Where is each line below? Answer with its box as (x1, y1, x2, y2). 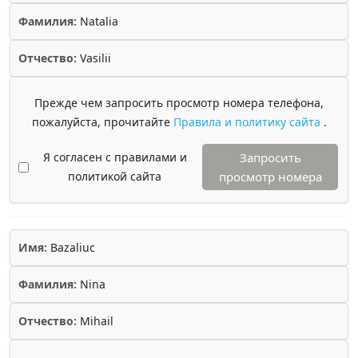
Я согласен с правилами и (42, 149, 187, 165)
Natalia (77, 14, 118, 29)
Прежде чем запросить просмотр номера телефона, (34, 95, 324, 110)
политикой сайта (68, 169, 161, 184)
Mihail (77, 313, 113, 328)
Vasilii (77, 50, 111, 66)
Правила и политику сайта (173, 114, 324, 129)
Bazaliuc (47, 240, 95, 255)
